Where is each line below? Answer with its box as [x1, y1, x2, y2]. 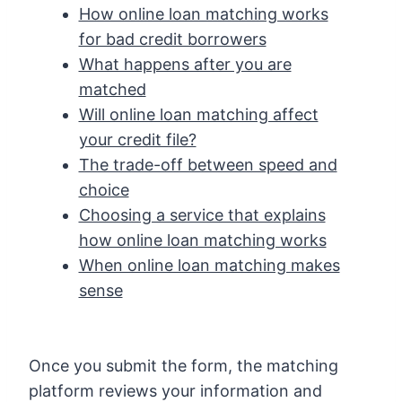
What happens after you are [78, 54, 292, 74]
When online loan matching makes [78, 255, 340, 275]
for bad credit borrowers [78, 29, 267, 48]
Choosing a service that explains [78, 205, 326, 224]
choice [78, 179, 129, 199]
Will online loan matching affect [78, 104, 319, 124]
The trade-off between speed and [78, 154, 337, 174]
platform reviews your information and [29, 380, 322, 400]
